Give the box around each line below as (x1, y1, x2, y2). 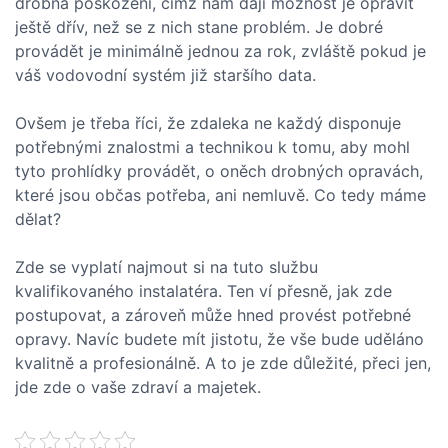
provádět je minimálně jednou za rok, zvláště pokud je (15, 41, 426, 61)
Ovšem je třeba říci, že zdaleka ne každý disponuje (15, 113, 401, 133)
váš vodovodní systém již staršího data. (15, 65, 316, 85)
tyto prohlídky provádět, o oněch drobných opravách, (15, 161, 423, 181)
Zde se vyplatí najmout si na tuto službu (15, 257, 318, 277)
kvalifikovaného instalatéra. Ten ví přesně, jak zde (15, 281, 392, 301)
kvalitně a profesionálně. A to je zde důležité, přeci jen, (15, 353, 431, 373)
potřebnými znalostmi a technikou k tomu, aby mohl (15, 137, 410, 157)
